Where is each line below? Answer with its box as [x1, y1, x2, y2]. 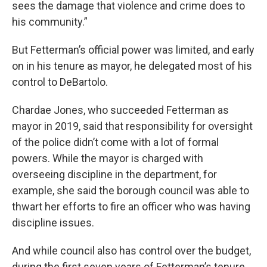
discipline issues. [12, 216, 94, 229]
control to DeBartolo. [12, 75, 108, 88]
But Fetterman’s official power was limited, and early [12, 43, 254, 56]
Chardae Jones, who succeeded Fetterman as [12, 103, 229, 116]
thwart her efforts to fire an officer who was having [12, 200, 250, 213]
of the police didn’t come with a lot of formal [12, 135, 219, 148]
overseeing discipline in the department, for [12, 167, 217, 181]
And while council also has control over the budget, [12, 244, 251, 257]
